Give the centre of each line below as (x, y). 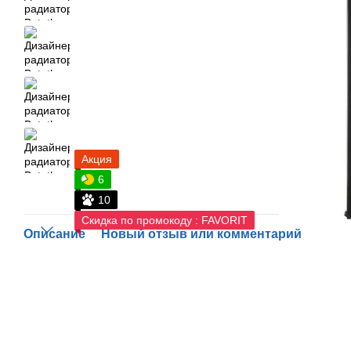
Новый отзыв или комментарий (201, 233)
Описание (54, 233)
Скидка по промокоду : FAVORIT (165, 220)
